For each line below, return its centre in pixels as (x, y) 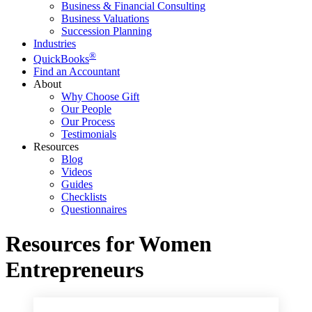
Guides (77, 185)
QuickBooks (61, 59)
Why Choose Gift (100, 97)
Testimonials (89, 134)
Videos (77, 172)
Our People (86, 109)
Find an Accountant (77, 72)
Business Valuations (105, 18)
